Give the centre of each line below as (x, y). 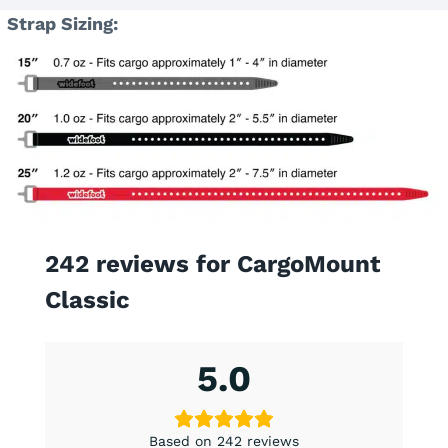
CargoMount (308, 263)
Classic (87, 299)
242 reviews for (141, 263)
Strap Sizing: (63, 24)
